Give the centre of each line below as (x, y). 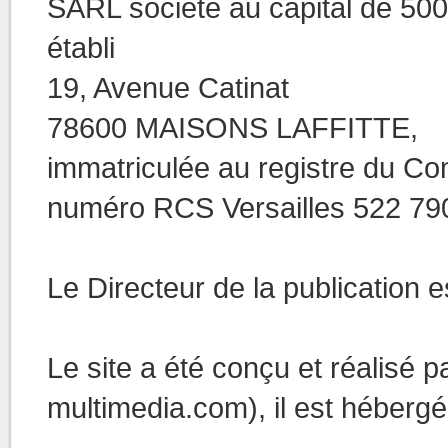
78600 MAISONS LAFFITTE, (232, 127)
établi (80, 47)
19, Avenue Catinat (167, 87)
